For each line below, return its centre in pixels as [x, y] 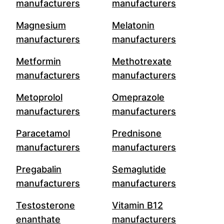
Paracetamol [43, 133]
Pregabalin [39, 169]
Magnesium [41, 25]
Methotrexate [142, 61]
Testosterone [45, 205]
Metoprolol [39, 97]
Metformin [38, 61]
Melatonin [133, 25]
